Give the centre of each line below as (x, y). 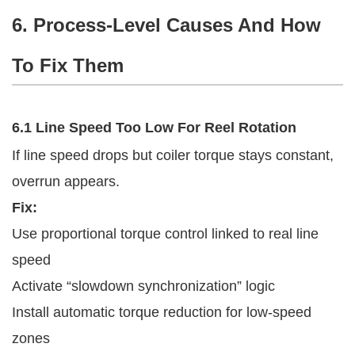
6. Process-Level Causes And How (166, 25)
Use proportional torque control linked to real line (165, 233)
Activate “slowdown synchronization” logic (143, 286)
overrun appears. (66, 181)
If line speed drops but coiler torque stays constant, (173, 155)
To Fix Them (68, 65)
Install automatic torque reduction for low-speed (162, 312)
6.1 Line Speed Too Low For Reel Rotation (154, 127)
